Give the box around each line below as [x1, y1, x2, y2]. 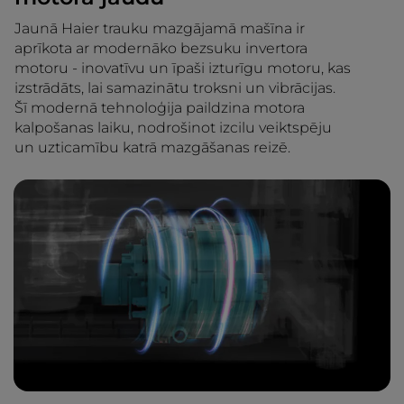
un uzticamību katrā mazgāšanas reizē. [14, 138, 290, 156]
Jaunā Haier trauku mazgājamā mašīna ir [14, 19, 305, 37]
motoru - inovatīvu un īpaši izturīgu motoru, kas [14, 59, 351, 77]
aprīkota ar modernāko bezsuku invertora [14, 39, 308, 57]
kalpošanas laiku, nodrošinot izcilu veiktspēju [14, 118, 332, 136]
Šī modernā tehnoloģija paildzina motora [14, 98, 305, 116]
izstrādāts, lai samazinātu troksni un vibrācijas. [14, 78, 335, 96]
